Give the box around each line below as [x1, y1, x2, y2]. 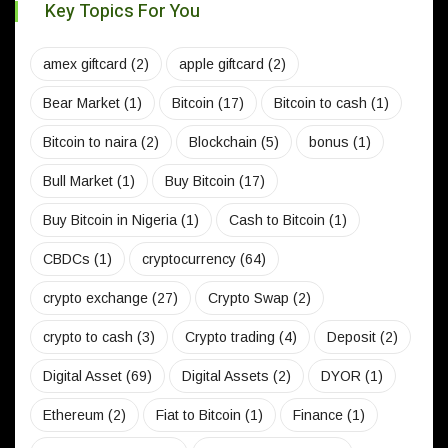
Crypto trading [185, 329, 275, 346]
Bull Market [43, 173, 113, 190]
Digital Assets [182, 368, 269, 385]
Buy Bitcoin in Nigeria [43, 212, 177, 229]
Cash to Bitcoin [229, 212, 325, 229]
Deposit [327, 329, 376, 346]
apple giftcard [179, 56, 264, 73]
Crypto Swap [208, 290, 289, 307]
